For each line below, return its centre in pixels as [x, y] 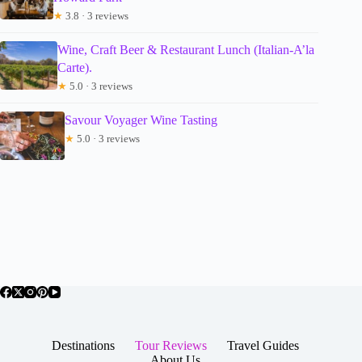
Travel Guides [263, 345]
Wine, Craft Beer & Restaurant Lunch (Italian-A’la [185, 50]
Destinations [84, 345]
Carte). [74, 68]
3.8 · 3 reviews [96, 16]
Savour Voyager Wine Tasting [141, 120]
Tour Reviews [171, 345]
